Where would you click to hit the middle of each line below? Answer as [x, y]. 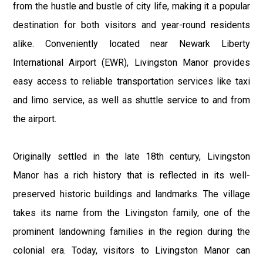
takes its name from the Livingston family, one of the [131, 213]
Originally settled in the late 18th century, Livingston [131, 156]
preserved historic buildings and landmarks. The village [131, 194]
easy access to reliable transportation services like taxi [131, 81]
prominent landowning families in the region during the [131, 231]
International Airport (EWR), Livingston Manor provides [131, 62]
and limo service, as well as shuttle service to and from [131, 100]
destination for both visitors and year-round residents [131, 25]
